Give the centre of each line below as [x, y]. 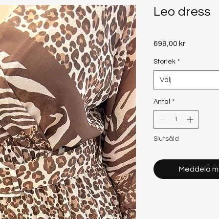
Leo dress [182, 12]
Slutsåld [166, 139]
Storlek [164, 62]
